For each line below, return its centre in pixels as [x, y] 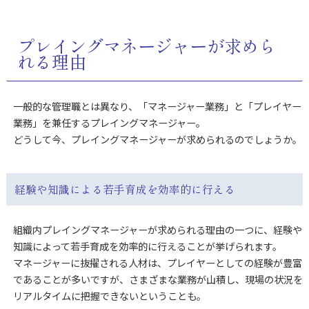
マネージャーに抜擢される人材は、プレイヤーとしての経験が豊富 [157, 263]
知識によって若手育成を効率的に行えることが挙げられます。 [147, 247]
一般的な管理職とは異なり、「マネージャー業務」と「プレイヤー [157, 106]
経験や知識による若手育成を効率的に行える [124, 190]
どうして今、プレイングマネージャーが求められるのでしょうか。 [157, 139]
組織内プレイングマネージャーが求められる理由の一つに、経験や [157, 230]
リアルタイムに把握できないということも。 [109, 296]
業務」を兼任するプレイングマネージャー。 [109, 122]
